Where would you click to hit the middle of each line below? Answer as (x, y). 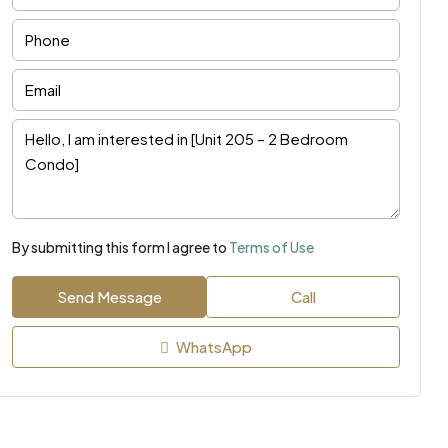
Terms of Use (272, 246)
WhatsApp (213, 346)
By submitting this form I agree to (121, 246)
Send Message (109, 296)
